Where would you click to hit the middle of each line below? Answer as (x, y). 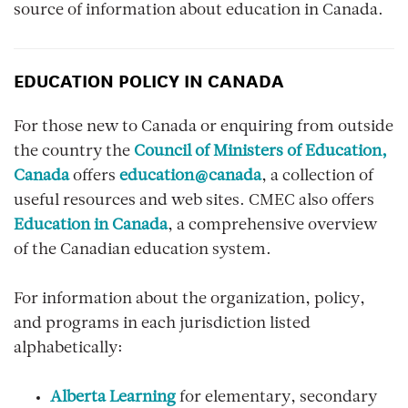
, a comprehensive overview (272, 226)
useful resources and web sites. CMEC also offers (194, 201)
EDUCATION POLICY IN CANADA (149, 80)
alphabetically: (68, 349)
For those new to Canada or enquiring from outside (204, 127)
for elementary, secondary (276, 398)
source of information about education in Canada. (199, 11)
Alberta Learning (113, 398)
